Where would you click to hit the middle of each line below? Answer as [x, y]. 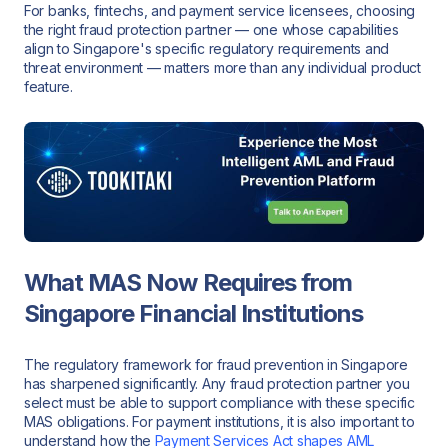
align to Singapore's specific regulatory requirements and [207, 48]
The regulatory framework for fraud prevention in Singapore [216, 364]
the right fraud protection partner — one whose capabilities [211, 29]
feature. [48, 86]
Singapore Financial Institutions [194, 314]
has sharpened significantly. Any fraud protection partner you [217, 383]
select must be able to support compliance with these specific [219, 402]
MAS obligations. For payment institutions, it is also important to [219, 421]
